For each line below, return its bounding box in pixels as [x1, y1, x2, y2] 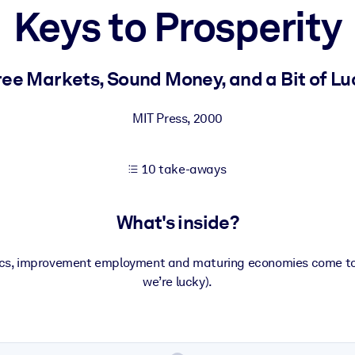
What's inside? [116, 211, 239, 235]
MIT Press [132, 111, 188, 126]
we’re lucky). [143, 273, 212, 289]
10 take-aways [142, 162, 227, 177]
